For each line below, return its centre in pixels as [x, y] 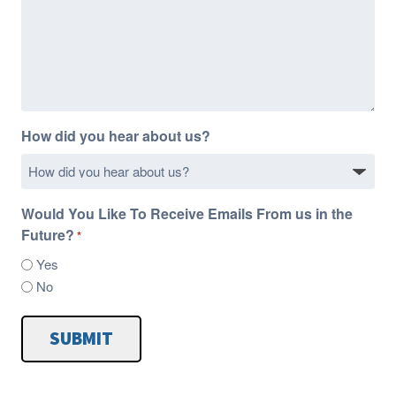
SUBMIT [81, 339]
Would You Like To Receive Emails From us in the [187, 213]
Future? [47, 234]
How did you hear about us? [115, 135]
